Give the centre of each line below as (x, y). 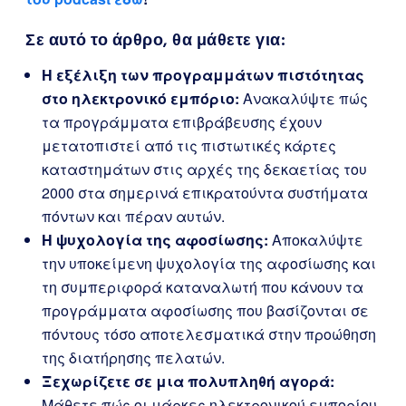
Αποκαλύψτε (316, 240)
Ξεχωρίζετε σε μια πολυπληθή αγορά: (188, 381)
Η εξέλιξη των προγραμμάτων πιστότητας (203, 75)
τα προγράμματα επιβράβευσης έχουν (182, 122)
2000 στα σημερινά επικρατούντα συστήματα (205, 193)
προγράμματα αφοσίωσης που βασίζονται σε (205, 310)
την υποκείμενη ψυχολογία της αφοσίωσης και (209, 263)
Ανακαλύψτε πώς (304, 98)
